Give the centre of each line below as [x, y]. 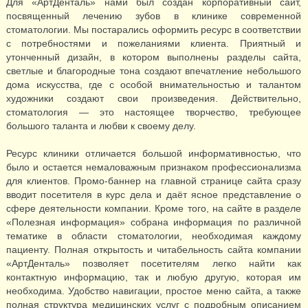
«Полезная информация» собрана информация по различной [154, 222]
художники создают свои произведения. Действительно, [154, 98]
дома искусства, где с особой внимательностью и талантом [154, 85]
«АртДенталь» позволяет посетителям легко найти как [154, 263]
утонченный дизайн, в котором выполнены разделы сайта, [154, 57]
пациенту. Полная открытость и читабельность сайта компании [154, 250]
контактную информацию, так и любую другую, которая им [154, 277]
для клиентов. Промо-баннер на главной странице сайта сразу [154, 181]
